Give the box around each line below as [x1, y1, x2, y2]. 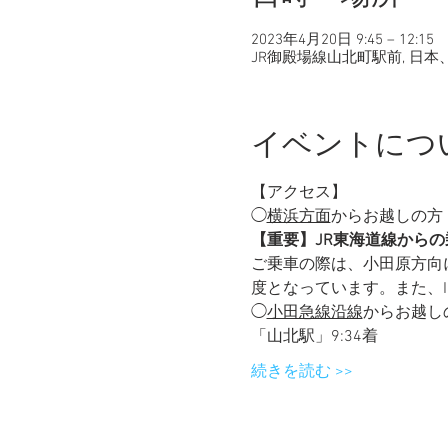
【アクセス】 [250, 183, 347, 203]
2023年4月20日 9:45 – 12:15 [250, 31, 434, 49]
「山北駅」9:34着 [250, 327, 394, 347]
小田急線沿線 [266, 303, 363, 323]
